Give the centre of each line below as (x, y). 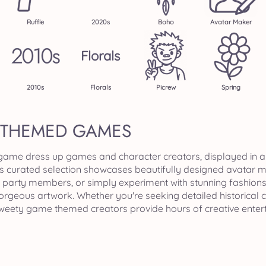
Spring (231, 87)
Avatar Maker (231, 22)
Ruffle (35, 22)
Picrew (166, 87)
